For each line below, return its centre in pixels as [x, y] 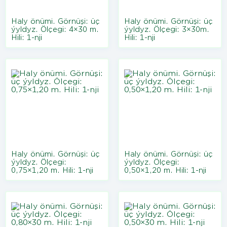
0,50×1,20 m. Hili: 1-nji [165, 171]
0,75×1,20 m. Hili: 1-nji [52, 171]
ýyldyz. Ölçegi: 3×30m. [166, 30]
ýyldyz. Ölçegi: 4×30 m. [55, 30]
